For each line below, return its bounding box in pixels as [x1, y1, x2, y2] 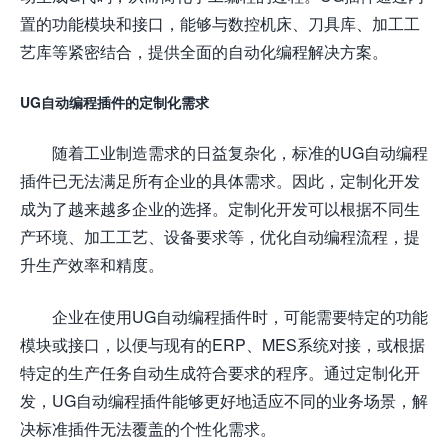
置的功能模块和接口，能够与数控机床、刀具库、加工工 [20, 13, 420, 33]
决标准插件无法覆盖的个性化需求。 [20, 418, 276, 438]
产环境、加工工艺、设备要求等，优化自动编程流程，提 [20, 226, 420, 246]
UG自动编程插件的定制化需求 [20, 93, 209, 111]
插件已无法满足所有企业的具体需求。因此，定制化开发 [20, 170, 420, 190]
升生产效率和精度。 [20, 254, 164, 274]
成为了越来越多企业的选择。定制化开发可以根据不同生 [20, 198, 420, 218]
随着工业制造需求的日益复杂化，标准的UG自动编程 [52, 142, 428, 162]
